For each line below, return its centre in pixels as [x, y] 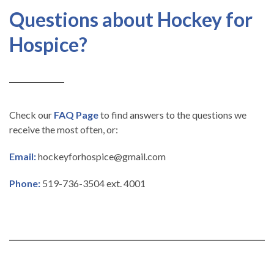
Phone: [25, 183]
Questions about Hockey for [131, 20]
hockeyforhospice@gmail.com [102, 157]
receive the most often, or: [64, 130]
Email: [23, 157]
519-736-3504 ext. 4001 [93, 183]
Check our [31, 115]
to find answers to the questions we [172, 115]
